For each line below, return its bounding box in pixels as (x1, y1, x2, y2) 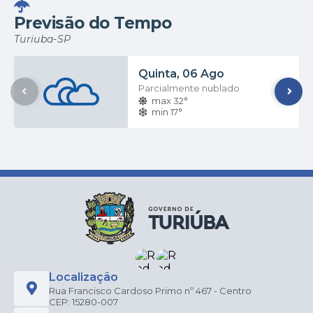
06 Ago (182, 66, 225, 80)
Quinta (138, 66, 177, 80)
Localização (49, 270, 118, 284)
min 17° (152, 105, 183, 117)
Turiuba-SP (14, 32, 71, 45)
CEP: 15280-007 (49, 296, 118, 307)
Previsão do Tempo (14, 13, 172, 33)
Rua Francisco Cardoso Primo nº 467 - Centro (49, 284, 252, 296)
